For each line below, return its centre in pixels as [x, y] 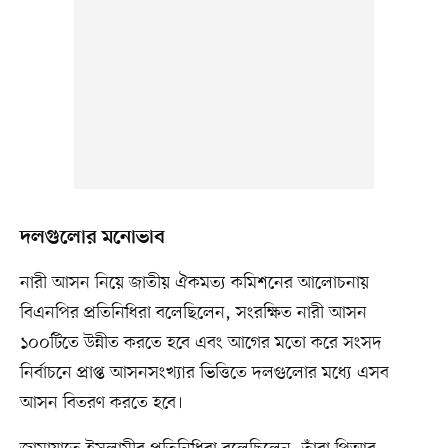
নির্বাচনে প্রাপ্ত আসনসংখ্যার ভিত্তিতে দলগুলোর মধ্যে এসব [204, 372]
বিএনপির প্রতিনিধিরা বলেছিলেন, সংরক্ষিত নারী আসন [193, 312]
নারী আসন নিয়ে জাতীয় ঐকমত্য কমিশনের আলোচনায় [194, 282]
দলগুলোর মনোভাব [92, 237]
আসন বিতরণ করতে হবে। [101, 402]
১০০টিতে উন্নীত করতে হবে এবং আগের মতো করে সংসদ [200, 342]
